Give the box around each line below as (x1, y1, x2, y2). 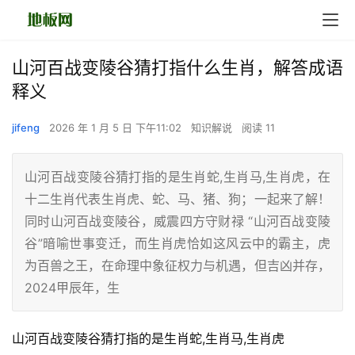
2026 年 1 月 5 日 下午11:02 (49, 121, 185, 134)
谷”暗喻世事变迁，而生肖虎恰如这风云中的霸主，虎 (25, 235, 330, 251)
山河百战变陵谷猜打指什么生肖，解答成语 (12, 57, 343, 78)
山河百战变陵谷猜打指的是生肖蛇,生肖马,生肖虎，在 (25, 169, 330, 185)
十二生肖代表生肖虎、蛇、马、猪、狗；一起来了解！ (25, 191, 330, 207)
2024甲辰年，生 (25, 280, 120, 296)
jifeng (12, 121, 40, 134)
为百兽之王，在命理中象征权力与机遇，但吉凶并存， (25, 258, 330, 273)
